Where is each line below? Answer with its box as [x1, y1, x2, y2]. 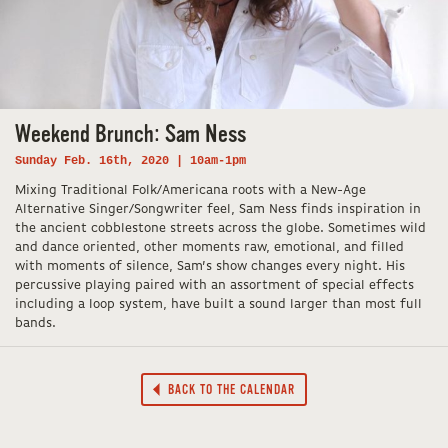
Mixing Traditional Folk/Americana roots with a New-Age [15, 184, 366, 198]
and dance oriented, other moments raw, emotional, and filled [15, 241, 404, 255]
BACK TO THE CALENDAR [160, 382, 296, 398]
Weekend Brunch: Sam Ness [15, 120, 246, 148]
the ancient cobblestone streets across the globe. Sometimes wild [15, 222, 426, 236]
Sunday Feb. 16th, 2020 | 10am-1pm [15, 154, 246, 169]
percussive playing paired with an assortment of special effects [15, 279, 414, 293]
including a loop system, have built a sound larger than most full [15, 298, 422, 312]
